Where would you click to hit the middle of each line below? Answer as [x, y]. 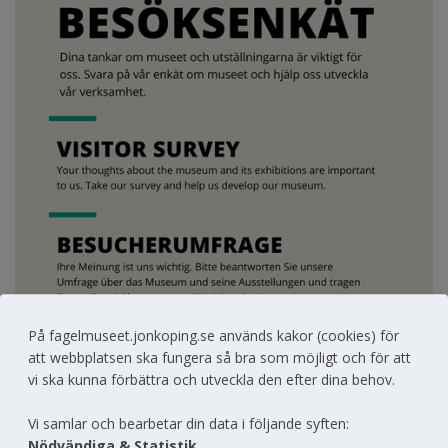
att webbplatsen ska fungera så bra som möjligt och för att [219, 358]
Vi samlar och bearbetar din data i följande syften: [188, 424]
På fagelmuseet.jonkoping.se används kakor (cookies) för [213, 336]
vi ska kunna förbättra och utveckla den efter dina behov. [211, 380]
